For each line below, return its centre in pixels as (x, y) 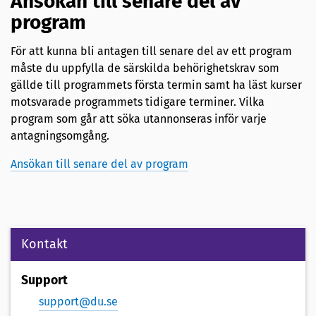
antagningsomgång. (60, 136)
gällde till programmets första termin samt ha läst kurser (156, 85)
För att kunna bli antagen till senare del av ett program (151, 51)
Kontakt (44, 244)
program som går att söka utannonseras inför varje (139, 119)
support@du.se (78, 302)
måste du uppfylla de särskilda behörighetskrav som (145, 68)
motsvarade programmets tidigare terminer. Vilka (138, 102)
